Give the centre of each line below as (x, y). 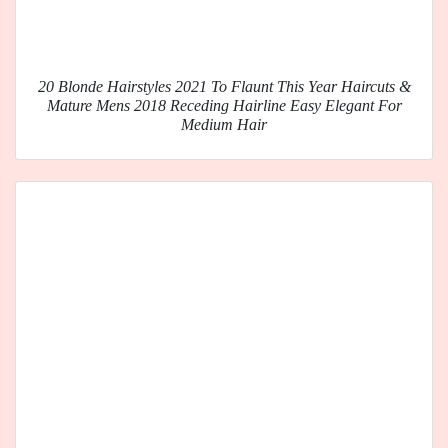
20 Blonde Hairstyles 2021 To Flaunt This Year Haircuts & (224, 87)
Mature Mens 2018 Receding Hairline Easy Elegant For (224, 106)
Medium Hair (224, 125)
